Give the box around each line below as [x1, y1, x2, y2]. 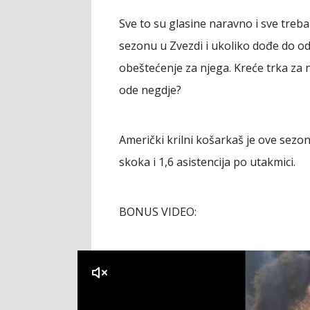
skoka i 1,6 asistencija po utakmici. [119, 154, 295, 170]
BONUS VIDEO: [119, 204, 197, 220]
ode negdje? [119, 82, 181, 98]
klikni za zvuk [22, 265, 91, 281]
